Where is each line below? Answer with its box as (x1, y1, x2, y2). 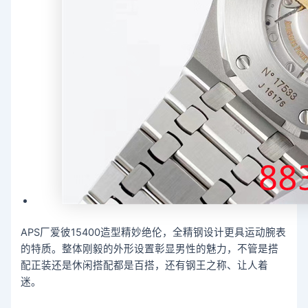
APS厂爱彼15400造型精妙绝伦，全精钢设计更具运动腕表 (21, 225, 287, 239)
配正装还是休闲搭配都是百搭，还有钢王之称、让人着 (21, 258, 269, 272)
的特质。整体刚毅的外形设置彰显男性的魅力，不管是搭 (21, 242, 279, 255)
